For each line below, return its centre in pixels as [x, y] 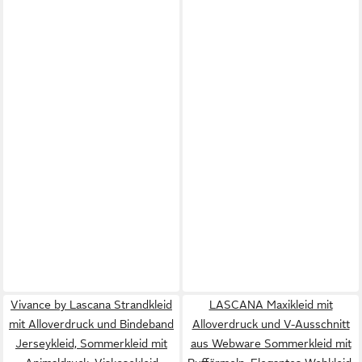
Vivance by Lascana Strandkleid [91, 304]
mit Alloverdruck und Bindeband [91, 324]
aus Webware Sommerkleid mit [271, 343]
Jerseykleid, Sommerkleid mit [91, 343]
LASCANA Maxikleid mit [271, 304]
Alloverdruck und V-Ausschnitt [271, 324]
